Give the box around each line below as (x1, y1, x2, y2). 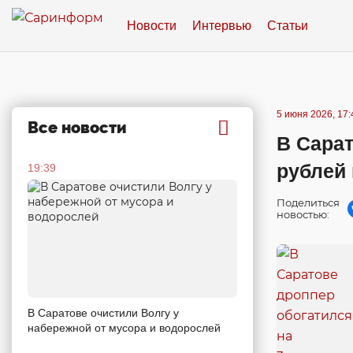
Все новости (28, 118, 127, 137)
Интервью (192, 18, 251, 32)
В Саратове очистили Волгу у (28, 306, 179, 319)
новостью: (277, 208, 329, 221)
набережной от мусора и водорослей (28, 321, 221, 334)
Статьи (267, 18, 308, 32)
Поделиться (277, 196, 340, 209)
